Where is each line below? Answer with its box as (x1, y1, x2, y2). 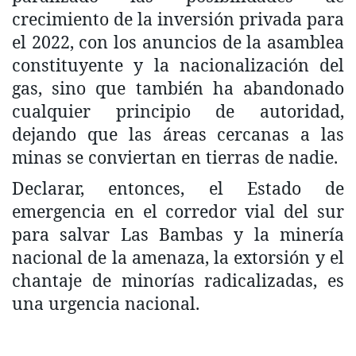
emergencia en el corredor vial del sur (12, 199, 344, 222)
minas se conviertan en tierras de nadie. (12, 145, 338, 168)
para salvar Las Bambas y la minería (12, 222, 344, 246)
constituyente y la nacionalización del (12, 52, 344, 76)
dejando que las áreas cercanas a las (12, 122, 344, 145)
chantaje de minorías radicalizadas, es (12, 268, 344, 292)
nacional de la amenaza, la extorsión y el (12, 245, 344, 269)
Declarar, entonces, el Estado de (12, 176, 344, 199)
